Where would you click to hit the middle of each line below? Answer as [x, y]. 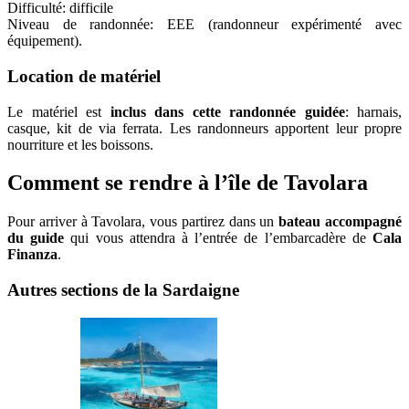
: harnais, [373, 111]
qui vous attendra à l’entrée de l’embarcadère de [215, 238]
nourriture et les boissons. [80, 144]
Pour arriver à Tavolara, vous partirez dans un [143, 222]
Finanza [32, 255]
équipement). [45, 41]
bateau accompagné [341, 222]
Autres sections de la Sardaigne [123, 290]
